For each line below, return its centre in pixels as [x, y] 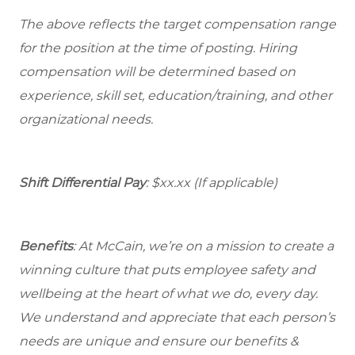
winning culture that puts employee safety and [167, 270]
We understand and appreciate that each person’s [177, 318]
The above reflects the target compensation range [177, 25]
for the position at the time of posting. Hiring [158, 48]
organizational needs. [86, 120]
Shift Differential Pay [82, 183]
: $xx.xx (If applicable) [212, 183]
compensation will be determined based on [157, 72]
